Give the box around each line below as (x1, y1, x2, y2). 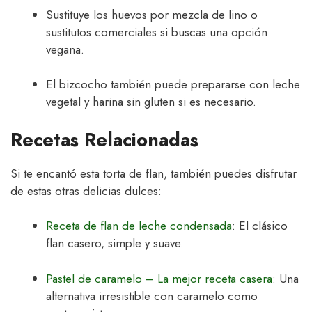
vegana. (46, 40, 84, 58)
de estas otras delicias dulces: (10, 182, 162, 199)
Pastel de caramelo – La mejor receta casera (46, 270, 272, 287)
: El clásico (232, 217, 288, 235)
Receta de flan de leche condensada (46, 217, 232, 235)
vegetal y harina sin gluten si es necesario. (46, 93, 256, 111)
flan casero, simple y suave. (46, 235, 184, 252)
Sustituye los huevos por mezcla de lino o (46, 6, 258, 23)
